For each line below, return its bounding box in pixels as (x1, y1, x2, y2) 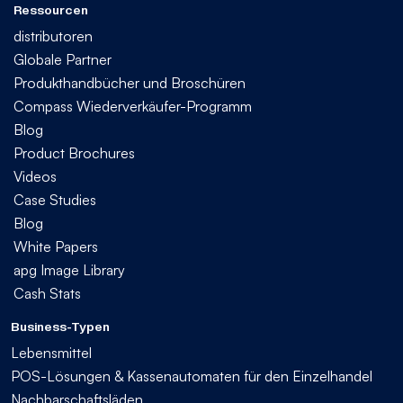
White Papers (13, 237, 98, 255)
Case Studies (13, 190, 96, 209)
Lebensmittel (11, 343, 92, 362)
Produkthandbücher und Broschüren (13, 73, 246, 92)
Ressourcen (13, 2, 88, 17)
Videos (13, 166, 57, 185)
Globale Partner (13, 49, 112, 68)
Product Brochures (13, 143, 135, 162)
